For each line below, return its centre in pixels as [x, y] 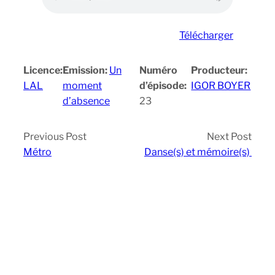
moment [82, 86]
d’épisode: [163, 86]
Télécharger [206, 36]
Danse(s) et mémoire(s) [198, 152]
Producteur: [219, 71]
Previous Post [55, 137]
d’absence [86, 101]
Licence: [43, 71]
